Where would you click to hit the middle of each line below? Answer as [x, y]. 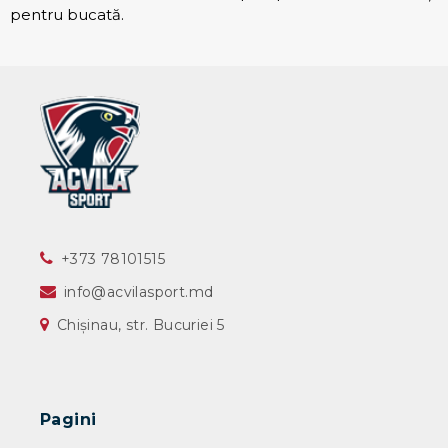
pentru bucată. [67, 14]
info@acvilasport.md [138, 292]
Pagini [68, 420]
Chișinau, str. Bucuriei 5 [138, 325]
